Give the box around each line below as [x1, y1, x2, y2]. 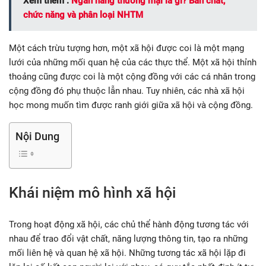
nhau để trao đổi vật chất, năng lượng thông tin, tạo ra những [9, 233, 248, 245]
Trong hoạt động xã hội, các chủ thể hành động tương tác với [9, 219, 249, 230]
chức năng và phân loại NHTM [23, 9, 143, 21]
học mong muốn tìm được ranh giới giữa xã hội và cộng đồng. [9, 100, 253, 111]
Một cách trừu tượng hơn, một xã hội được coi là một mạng [9, 43, 244, 54]
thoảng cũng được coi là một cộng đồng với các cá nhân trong [9, 71, 255, 83]
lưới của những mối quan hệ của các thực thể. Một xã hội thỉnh [9, 57, 256, 68]
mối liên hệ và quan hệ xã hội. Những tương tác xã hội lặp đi [9, 248, 246, 259]
